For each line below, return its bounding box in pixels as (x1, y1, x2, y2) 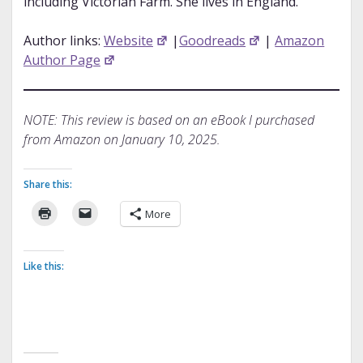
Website (103, 32, 153, 50)
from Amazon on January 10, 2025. (23, 130, 220, 149)
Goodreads (179, 32, 246, 50)
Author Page (23, 51, 100, 70)
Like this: (23, 259, 64, 274)
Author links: (23, 32, 104, 50)
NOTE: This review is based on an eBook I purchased (23, 111, 314, 130)
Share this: (23, 177, 72, 192)
